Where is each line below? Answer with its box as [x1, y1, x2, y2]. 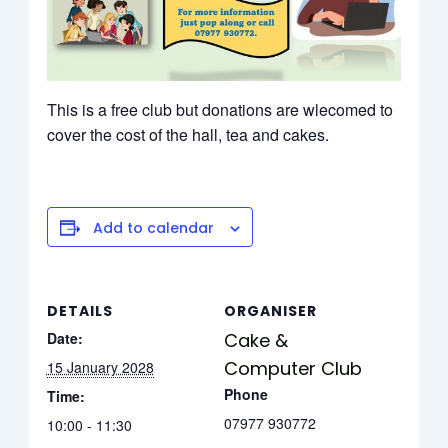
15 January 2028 [46, 357, 154, 378]
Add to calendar [92, 218, 214, 239]
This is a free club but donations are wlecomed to [46, 98, 393, 122]
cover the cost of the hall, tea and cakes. [46, 123, 329, 147]
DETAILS [46, 301, 113, 322]
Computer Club [224, 356, 362, 382]
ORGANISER [224, 301, 317, 322]
